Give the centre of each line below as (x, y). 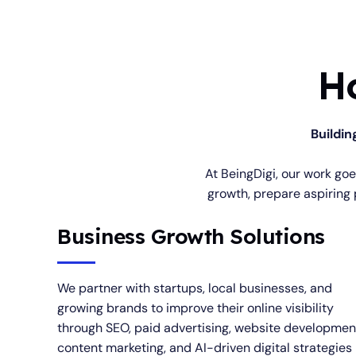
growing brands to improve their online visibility (195, 308)
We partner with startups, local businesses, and (195, 288)
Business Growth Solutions (191, 236)
